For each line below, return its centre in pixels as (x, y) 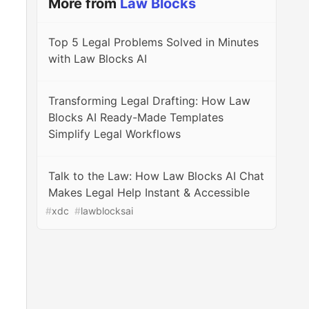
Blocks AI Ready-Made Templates (136, 117)
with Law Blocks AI (98, 59)
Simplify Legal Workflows (115, 134)
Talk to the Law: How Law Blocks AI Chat (157, 176)
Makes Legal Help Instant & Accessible (149, 192)
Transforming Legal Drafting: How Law (150, 101)
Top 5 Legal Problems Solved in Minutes (154, 42)
